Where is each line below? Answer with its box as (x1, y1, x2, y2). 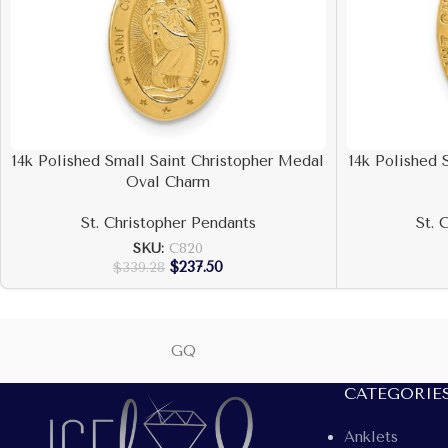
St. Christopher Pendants (80, 213, 256, 232)
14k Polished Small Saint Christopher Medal (12, 151, 325, 170)
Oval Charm (126, 172, 211, 191)
